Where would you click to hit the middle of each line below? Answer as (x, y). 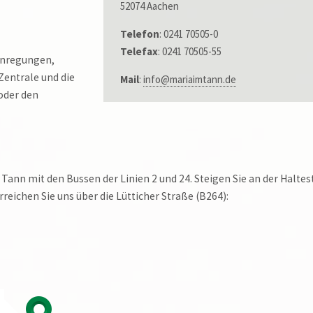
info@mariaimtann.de (189, 80)
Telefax (139, 52)
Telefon (139, 34)
